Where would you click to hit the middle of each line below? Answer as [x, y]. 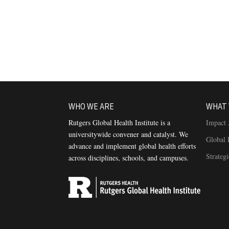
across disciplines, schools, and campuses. [129, 158]
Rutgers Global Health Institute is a [120, 123]
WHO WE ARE [91, 107]
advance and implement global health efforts [132, 146]
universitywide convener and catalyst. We [129, 134]
